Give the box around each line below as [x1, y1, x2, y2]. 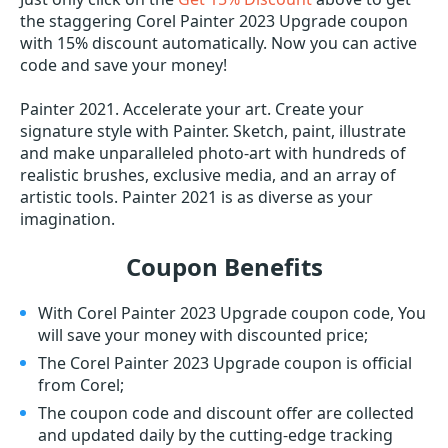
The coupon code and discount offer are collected [38, 402, 414, 424]
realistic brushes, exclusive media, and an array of [20, 164, 396, 186]
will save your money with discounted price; [38, 324, 368, 346]
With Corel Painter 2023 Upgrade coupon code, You [38, 302, 426, 324]
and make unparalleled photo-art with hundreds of [20, 142, 406, 164]
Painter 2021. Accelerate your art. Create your [20, 98, 364, 120]
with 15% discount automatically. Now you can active [20, 32, 417, 54]
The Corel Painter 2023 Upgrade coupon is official [38, 352, 412, 374]
